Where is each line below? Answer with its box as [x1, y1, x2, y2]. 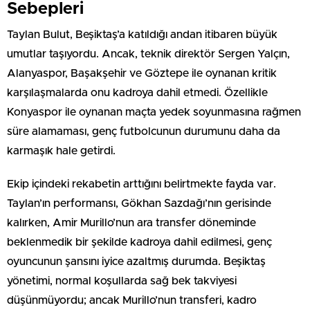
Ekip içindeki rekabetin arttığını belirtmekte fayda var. [7, 179, 276, 190]
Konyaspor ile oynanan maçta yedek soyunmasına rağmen [7, 107, 301, 118]
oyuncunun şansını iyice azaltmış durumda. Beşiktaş [7, 256, 266, 268]
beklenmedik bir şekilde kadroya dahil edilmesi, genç [7, 237, 272, 248]
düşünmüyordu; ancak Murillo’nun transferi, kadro [7, 295, 257, 307]
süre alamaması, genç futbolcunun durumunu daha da [7, 126, 280, 138]
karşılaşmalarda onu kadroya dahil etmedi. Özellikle [7, 87, 268, 99]
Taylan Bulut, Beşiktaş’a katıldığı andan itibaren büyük [7, 29, 277, 41]
